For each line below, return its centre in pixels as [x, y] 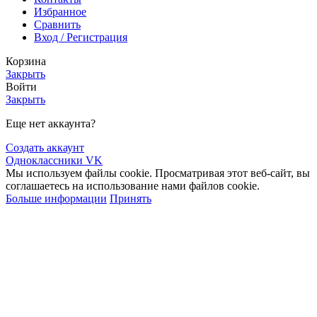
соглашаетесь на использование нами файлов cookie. [133, 186]
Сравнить [57, 25]
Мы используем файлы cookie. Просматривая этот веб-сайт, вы [158, 173]
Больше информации [56, 199]
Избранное [60, 12]
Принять [131, 199]
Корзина [26, 62]
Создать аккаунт [45, 148]
